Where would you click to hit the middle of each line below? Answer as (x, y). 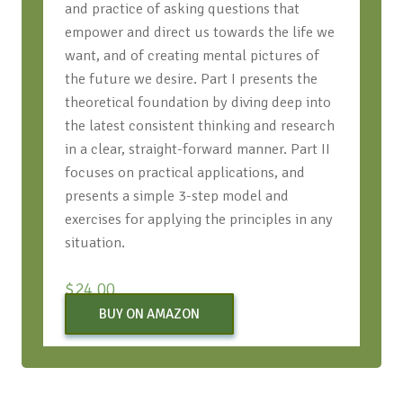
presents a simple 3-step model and (176, 196)
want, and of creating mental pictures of (192, 56)
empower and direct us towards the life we (199, 32)
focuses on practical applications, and (184, 173)
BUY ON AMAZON (149, 314)
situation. (94, 243)
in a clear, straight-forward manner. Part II (197, 149)
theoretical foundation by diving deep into (197, 103)
